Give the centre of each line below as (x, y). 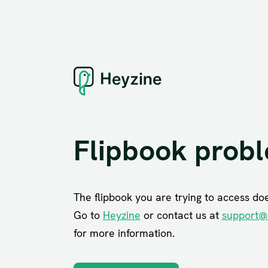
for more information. (124, 233)
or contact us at (181, 215)
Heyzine (121, 215)
